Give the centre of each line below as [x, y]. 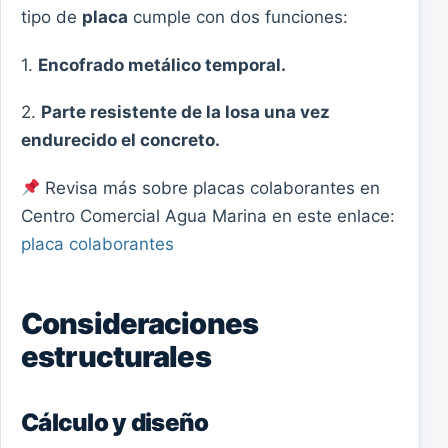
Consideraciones [139, 324]
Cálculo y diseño [115, 423]
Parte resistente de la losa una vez [185, 112]
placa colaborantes [97, 243]
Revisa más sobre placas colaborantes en [210, 187]
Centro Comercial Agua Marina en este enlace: [208, 215]
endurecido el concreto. [120, 140]
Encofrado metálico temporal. [162, 64]
